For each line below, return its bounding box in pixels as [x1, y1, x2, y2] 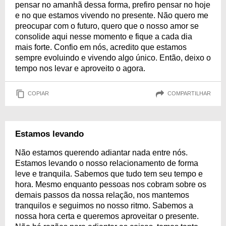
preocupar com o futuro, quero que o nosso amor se [15, 21, 199, 30]
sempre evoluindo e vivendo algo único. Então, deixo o [15, 53, 211, 62]
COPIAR [28, 90, 49, 97]
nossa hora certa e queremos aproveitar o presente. [15, 211, 199, 220]
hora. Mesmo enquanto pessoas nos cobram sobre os [15, 180, 206, 189]
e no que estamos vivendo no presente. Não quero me [15, 11, 208, 20]
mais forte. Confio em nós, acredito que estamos [15, 42, 187, 51]
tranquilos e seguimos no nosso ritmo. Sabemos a [15, 201, 193, 210]
